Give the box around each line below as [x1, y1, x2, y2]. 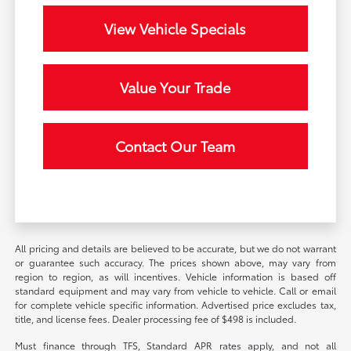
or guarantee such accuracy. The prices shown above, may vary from [15, 255, 336, 269]
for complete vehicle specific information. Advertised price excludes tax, [15, 297, 336, 311]
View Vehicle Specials [104, 17, 247, 38]
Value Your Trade [120, 76, 231, 97]
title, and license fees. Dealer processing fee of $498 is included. [15, 311, 297, 325]
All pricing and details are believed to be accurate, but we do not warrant [15, 241, 336, 255]
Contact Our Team [115, 135, 236, 156]
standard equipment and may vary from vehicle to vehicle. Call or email [15, 283, 336, 297]
